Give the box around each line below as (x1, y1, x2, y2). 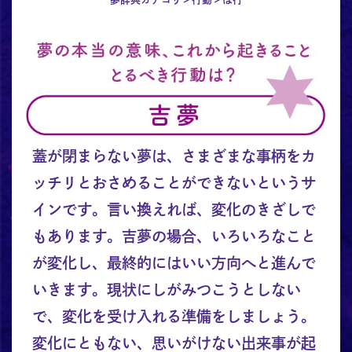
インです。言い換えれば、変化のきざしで (31, 202, 316, 218)
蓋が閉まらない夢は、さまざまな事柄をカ (31, 148, 316, 164)
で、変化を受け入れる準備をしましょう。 (31, 309, 316, 324)
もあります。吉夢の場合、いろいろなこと (31, 229, 316, 244)
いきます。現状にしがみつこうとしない (31, 282, 301, 298)
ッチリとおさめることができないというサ (31, 175, 316, 191)
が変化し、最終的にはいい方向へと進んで (31, 255, 316, 271)
